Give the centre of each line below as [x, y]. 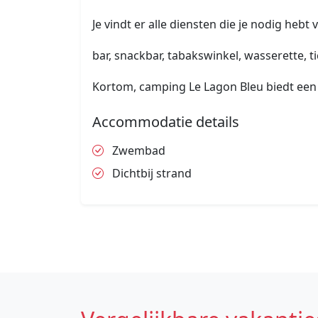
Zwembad [137, 151]
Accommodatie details [166, 122]
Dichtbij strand [150, 174]
